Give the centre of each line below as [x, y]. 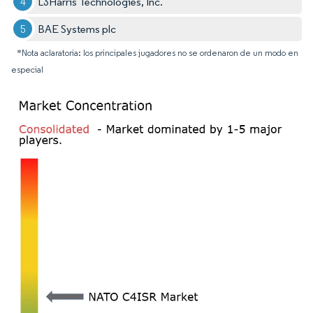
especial [27, 69]
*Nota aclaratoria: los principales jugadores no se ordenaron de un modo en [158, 52]
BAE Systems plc [77, 29]
